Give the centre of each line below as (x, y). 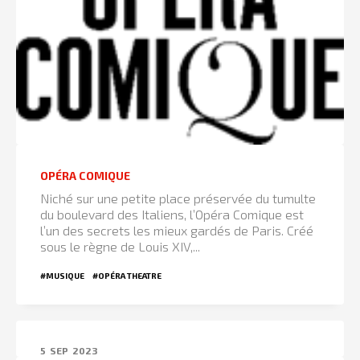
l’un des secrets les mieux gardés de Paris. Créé (177, 230)
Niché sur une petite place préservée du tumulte (178, 198)
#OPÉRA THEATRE (127, 275)
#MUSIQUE (62, 275)
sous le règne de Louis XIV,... (120, 246)
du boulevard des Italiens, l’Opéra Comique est (172, 214)
